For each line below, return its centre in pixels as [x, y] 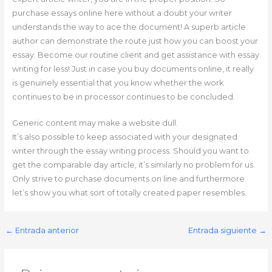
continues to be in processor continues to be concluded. [123, 97]
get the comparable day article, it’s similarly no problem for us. [133, 165]
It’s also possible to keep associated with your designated [124, 137]
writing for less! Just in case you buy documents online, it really [133, 69]
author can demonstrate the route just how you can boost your [135, 41]
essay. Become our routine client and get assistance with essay [135, 55]
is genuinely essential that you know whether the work [117, 83]
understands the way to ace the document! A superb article [129, 27]
